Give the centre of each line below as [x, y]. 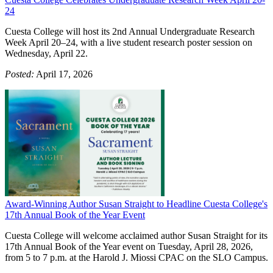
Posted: [19, 74]
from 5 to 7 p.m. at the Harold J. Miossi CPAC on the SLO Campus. [136, 257]
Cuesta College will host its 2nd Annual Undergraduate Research [130, 31]
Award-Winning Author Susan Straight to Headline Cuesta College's [136, 204]
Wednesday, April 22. [46, 53]
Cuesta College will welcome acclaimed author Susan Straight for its [136, 235]
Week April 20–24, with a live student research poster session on [129, 42]
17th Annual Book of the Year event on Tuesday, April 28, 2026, [129, 246]
